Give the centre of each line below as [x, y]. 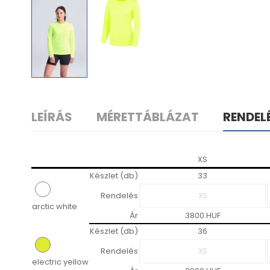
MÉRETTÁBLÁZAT [148, 117]
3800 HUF [202, 216]
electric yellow [60, 262]
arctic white [55, 207]
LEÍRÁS [52, 117]
